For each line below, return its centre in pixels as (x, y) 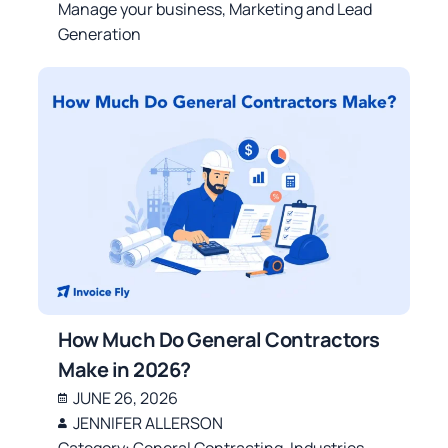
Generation (100, 34)
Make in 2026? (124, 369)
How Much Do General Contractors (219, 339)
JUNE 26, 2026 (126, 397)
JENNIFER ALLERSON (148, 422)
